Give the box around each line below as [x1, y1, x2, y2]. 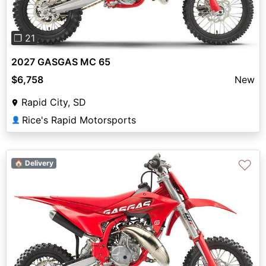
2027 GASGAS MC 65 [11, 56, 110, 68]
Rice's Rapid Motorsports [22, 114, 136, 126]
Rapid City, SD [21, 96, 86, 109]
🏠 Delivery [14, 159, 53, 168]
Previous [25, 230, 64, 242]
